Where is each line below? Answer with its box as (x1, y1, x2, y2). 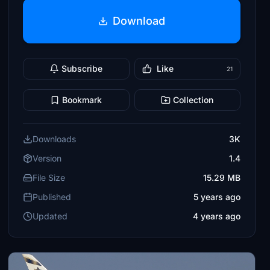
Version (33, 153, 62, 163)
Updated (33, 211, 68, 221)
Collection (173, 95, 214, 105)
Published (33, 192, 72, 202)
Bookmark (62, 95, 102, 105)
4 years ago (192, 211, 240, 221)
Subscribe (61, 63, 103, 74)
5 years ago (193, 192, 240, 202)
